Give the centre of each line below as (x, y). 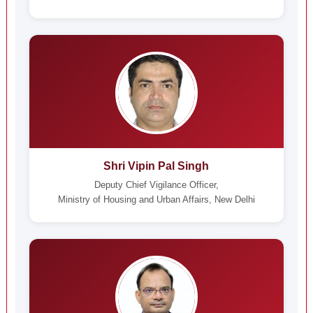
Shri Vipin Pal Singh (156, 166)
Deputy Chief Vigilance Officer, (156, 185)
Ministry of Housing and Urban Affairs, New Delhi (156, 199)
